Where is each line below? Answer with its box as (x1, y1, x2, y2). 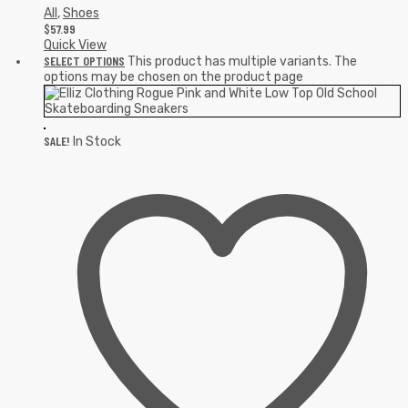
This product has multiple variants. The (127, 53, 357, 69)
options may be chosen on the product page (44, 68, 303, 85)
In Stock (73, 133, 121, 149)
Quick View (44, 36, 107, 53)
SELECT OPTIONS (44, 52, 125, 68)
